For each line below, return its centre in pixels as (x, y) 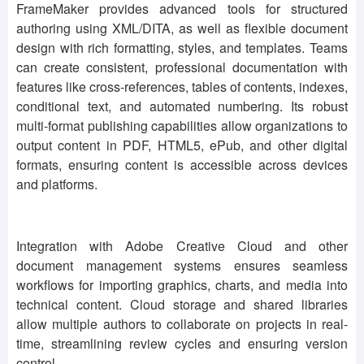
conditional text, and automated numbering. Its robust (182, 106)
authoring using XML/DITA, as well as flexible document (182, 28)
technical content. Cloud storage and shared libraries (182, 305)
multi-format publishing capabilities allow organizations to (182, 126)
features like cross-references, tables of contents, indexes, (182, 87)
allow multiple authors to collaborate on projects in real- (182, 324)
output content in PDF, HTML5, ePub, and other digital (182, 145)
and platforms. (57, 184)
